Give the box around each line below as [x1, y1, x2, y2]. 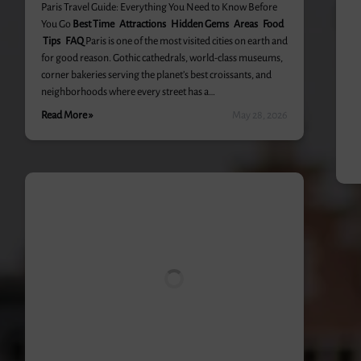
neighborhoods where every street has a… [40, 86, 215, 98]
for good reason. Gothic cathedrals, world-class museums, [40, 52, 283, 64]
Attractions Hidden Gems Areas [118, 19, 263, 30]
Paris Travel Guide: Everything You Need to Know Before [40, 2, 277, 13]
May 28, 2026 [232, 110, 288, 121]
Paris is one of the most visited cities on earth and [83, 35, 288, 47]
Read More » [40, 110, 93, 121]
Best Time [72, 19, 119, 30]
